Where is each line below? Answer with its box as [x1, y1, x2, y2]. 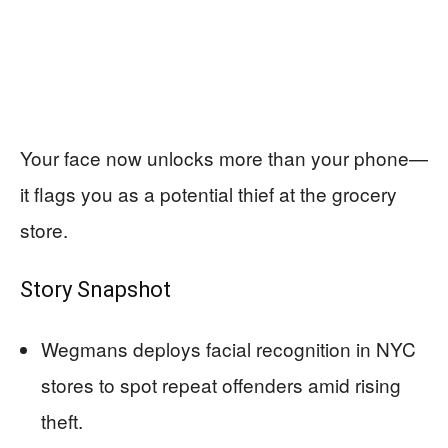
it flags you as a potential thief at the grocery [20, 180, 397, 207]
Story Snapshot [20, 277, 171, 302]
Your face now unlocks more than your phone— [20, 144, 428, 171]
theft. [41, 407, 83, 434]
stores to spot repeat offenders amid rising [41, 371, 401, 398]
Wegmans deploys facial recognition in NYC [41, 335, 416, 362]
